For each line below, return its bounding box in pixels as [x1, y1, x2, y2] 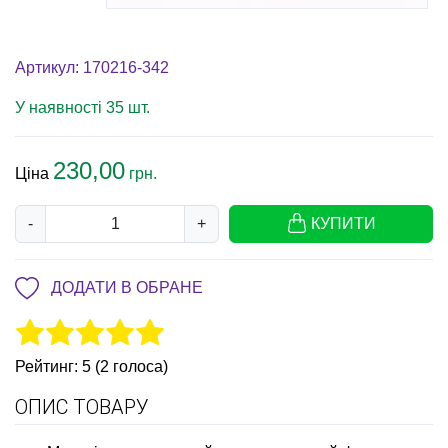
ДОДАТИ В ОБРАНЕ [51, 279, 203, 297]
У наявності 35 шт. [15, 99, 150, 117]
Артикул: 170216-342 [15, 59, 169, 77]
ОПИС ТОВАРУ [15, 395, 149, 420]
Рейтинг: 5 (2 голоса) [15, 358, 168, 376]
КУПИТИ [310, 215, 376, 233]
